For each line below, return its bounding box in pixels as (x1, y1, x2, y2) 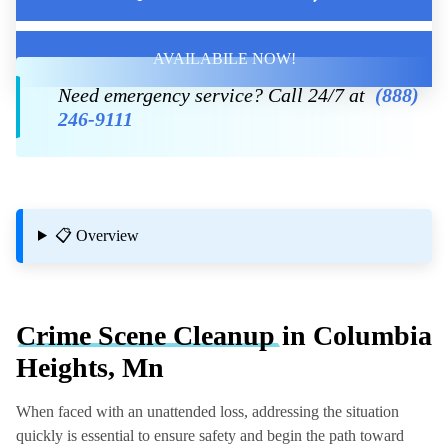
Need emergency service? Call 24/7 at (58, 83, 375, 106)
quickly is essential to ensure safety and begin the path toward (16, 426, 404, 444)
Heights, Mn (16, 351, 164, 383)
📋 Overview (54, 226, 139, 244)
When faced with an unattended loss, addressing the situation (16, 402, 399, 420)
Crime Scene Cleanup (16, 319, 282, 351)
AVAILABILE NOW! (152, 49, 296, 67)
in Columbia (282, 319, 432, 351)
